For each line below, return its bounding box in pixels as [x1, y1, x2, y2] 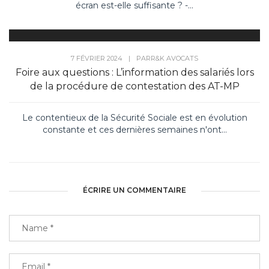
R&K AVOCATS [151, 54, 198, 63]
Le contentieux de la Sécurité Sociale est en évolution [22, 112, 247, 124]
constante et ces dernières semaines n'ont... [42, 124, 227, 136]
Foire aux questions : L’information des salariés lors [15, 67, 254, 79]
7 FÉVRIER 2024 [71, 54, 122, 63]
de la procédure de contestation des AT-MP [29, 80, 240, 92]
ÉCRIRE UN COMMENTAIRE [83, 186, 186, 195]
